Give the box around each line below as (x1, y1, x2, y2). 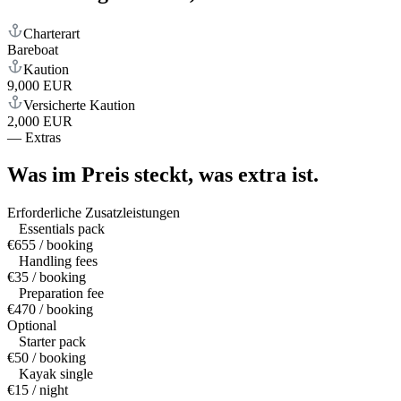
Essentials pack (19, 221, 105, 237)
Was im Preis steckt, (7, 163, 193, 187)
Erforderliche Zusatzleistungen (7, 205, 180, 221)
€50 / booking (7, 350, 86, 366)
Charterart (23, 25, 80, 41)
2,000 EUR (7, 113, 73, 129)
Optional (7, 318, 56, 334)
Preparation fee (19, 286, 104, 302)
